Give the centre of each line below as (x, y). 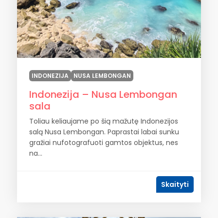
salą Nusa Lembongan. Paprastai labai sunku (104, 132)
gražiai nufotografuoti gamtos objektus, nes (104, 143)
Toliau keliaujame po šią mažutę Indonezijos (104, 121)
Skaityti (175, 184)
